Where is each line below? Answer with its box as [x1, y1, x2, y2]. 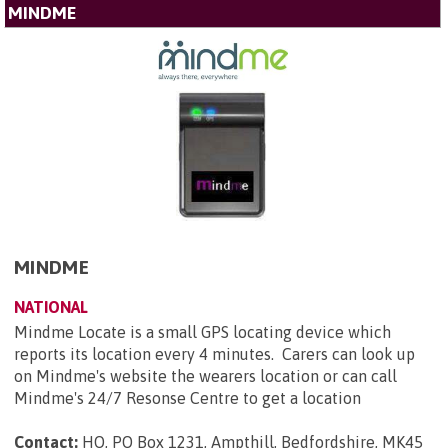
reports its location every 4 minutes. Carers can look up [14, 344, 415, 363]
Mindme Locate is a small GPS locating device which [14, 322, 391, 341]
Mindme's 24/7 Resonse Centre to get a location [14, 388, 361, 407]
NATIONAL [14, 297, 88, 316]
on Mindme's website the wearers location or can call [14, 366, 397, 385]
